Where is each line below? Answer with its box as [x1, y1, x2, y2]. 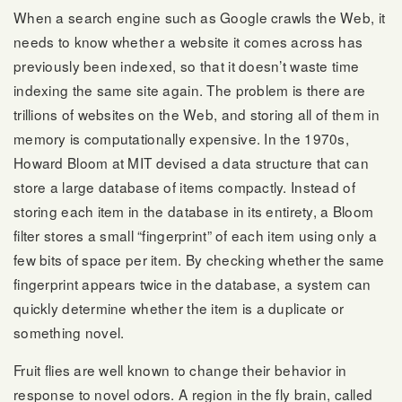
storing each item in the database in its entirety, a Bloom [13, 200, 374, 221]
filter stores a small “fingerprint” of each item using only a [13, 224, 378, 245]
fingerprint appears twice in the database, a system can [13, 273, 371, 293]
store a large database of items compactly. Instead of [13, 176, 355, 197]
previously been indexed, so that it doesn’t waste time [13, 55, 360, 75]
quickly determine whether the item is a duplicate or [13, 297, 345, 318]
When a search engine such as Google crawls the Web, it [13, 6, 386, 27]
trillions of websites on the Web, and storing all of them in [13, 103, 380, 124]
